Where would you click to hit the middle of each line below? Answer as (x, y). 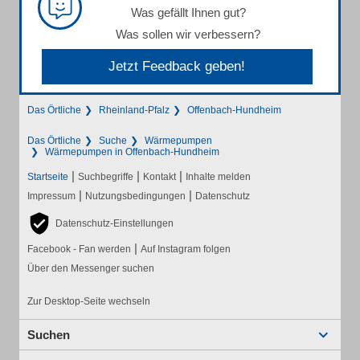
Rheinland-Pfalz (134, 110)
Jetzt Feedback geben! (177, 67)
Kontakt (160, 177)
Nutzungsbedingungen (135, 196)
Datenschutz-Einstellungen (115, 224)
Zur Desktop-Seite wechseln (89, 302)
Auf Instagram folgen (186, 250)
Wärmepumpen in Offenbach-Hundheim (132, 152)
